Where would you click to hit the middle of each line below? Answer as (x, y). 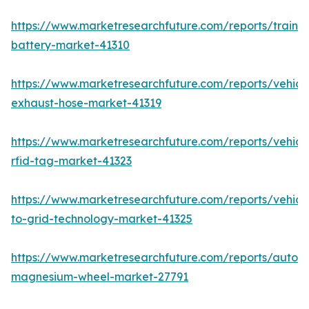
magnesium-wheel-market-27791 (100, 277)
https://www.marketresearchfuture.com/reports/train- (157, 26)
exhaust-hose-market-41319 (86, 103)
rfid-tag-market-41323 (71, 161)
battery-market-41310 (70, 45)
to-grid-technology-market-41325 (102, 219)
